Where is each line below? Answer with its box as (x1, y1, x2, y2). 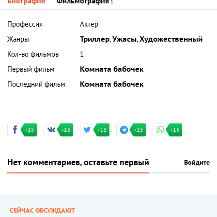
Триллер (80, 35, 110, 44)
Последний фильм (7, 80, 65, 89)
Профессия (7, 20, 43, 29)
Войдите (184, 158, 210, 167)
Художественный (139, 35, 203, 44)
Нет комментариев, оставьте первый (7, 157, 149, 168)
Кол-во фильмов (7, 50, 59, 59)
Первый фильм (7, 65, 55, 74)
